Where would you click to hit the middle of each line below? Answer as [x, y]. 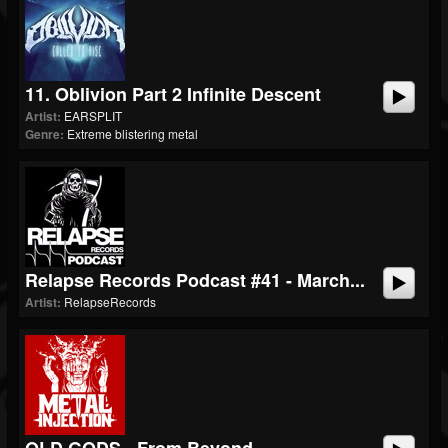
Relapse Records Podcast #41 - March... [195, 280]
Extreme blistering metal [132, 133]
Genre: [44, 134]
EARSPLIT [93, 115]
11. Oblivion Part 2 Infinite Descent [173, 94]
